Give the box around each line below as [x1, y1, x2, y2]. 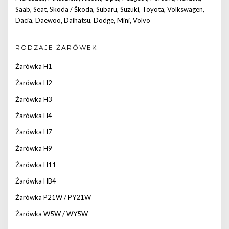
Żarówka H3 [15, 95, 52, 103]
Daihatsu [64, 16, 90, 25]
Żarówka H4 [15, 111, 52, 120]
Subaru [96, 5, 117, 13]
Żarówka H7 [15, 128, 52, 136]
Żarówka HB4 [15, 177, 56, 185]
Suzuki [120, 5, 139, 13]
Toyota [142, 5, 164, 13]
